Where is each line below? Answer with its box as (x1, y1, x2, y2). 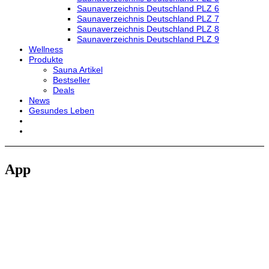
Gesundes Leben (29, 106, 94, 115)
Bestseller (53, 75, 90, 85)
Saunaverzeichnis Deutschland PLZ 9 (77, 34, 219, 44)
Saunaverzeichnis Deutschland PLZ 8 (77, 24, 219, 34)
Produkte (29, 55, 63, 64)
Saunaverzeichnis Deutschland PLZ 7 (77, 14, 219, 23)
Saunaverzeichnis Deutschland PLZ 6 (77, 4, 219, 13)
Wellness (29, 44, 63, 54)
